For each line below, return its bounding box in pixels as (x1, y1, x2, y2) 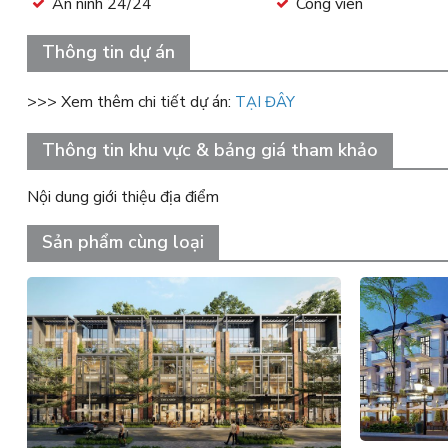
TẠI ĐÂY (234, 92, 295, 112)
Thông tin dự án (41, 40, 175, 64)
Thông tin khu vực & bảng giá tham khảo (41, 138, 378, 162)
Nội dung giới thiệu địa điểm (26, 186, 219, 208)
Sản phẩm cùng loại (41, 230, 204, 254)
